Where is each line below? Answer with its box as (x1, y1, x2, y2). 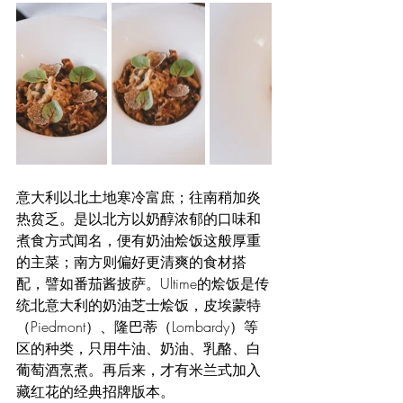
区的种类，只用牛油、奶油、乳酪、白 (16, 338, 261, 358)
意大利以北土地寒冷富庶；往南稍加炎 (16, 187, 261, 207)
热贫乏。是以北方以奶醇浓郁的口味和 (16, 209, 261, 228)
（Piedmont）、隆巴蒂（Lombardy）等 (16, 317, 258, 336)
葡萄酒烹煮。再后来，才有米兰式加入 (16, 360, 261, 380)
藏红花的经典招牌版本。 (16, 381, 175, 401)
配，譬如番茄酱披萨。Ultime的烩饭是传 (16, 273, 269, 293)
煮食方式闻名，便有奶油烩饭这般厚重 (16, 230, 261, 250)
